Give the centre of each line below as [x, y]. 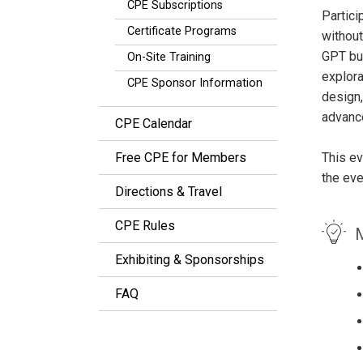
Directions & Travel [169, 192]
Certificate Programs [182, 31]
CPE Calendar [154, 124]
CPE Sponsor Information [195, 83]
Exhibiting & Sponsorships [190, 260]
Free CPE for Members [181, 158]
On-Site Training [169, 57]
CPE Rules [145, 226]
